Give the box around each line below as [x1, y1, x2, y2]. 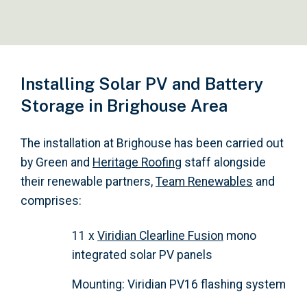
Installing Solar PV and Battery [21, 73, 263, 93]
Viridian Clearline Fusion [97, 228, 223, 243]
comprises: [21, 193, 82, 208]
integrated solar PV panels [72, 247, 212, 262]
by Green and [21, 155, 93, 169]
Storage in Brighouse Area [21, 95, 228, 115]
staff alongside [182, 155, 266, 169]
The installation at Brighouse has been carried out [21, 136, 284, 150]
